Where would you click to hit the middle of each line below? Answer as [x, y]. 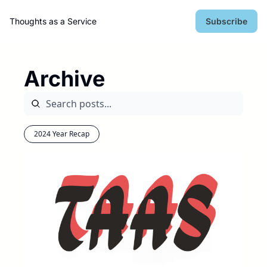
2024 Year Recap [62, 134]
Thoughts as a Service [53, 21]
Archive [64, 79]
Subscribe [226, 21]
